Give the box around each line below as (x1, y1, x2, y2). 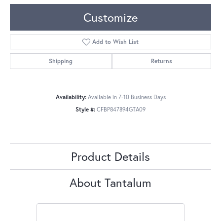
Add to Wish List (92, 38, 139, 46)
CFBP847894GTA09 (97, 106, 146, 113)
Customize (83, 9, 138, 26)
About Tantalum (70, 175, 151, 191)
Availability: (55, 93, 86, 101)
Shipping (49, 57, 73, 65)
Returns (150, 57, 172, 65)
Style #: (75, 106, 95, 113)
